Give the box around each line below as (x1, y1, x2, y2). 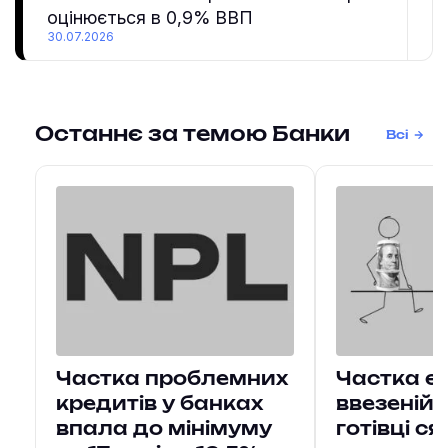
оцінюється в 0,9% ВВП (47, 7, 253, 29)
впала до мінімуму (56, 421, 272, 439)
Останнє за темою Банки (35, 125, 350, 146)
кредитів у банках (56, 396, 263, 414)
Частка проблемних (56, 371, 288, 389)
